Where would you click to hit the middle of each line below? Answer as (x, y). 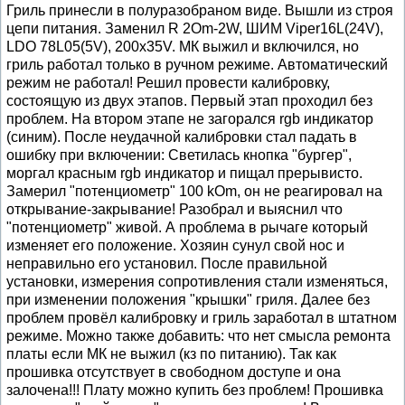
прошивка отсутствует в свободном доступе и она (174, 372)
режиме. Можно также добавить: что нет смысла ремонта (198, 336)
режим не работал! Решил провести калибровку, (168, 83)
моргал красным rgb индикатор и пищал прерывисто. (184, 173)
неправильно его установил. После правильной (167, 264)
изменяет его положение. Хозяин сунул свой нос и (175, 245)
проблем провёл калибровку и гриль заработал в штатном (202, 318)
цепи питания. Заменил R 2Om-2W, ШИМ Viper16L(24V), (195, 28)
